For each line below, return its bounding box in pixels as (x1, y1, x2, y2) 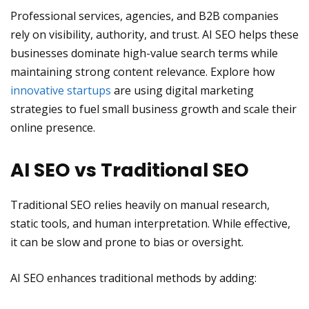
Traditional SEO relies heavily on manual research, (10, 197, 270, 212)
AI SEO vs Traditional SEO (10, 157, 249, 183)
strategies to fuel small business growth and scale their (10, 101, 297, 117)
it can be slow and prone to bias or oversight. (10, 235, 243, 250)
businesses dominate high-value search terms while (10, 46, 278, 61)
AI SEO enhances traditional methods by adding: (10, 270, 257, 286)
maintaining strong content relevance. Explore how (10, 64, 275, 79)
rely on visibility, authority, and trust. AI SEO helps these (10, 27, 299, 42)
